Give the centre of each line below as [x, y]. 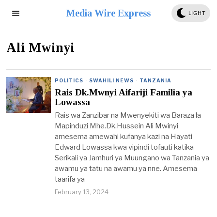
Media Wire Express [108, 13]
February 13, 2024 [82, 192]
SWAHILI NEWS [112, 80]
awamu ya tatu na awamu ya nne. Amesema [126, 169]
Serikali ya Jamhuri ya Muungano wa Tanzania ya [132, 158]
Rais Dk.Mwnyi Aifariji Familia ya [124, 92]
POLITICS [69, 80]
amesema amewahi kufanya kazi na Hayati [124, 137]
